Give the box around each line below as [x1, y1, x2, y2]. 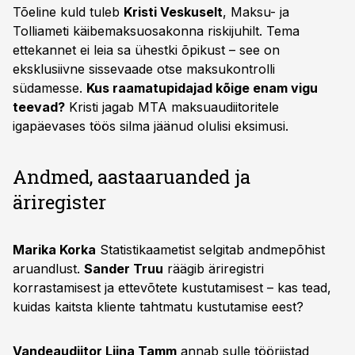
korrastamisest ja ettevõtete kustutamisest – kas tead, [13, 280, 331, 296]
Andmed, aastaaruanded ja [13, 164, 250, 189]
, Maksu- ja [223, 4, 289, 20]
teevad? [13, 99, 65, 115]
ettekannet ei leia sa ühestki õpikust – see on [13, 42, 280, 58]
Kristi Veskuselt [124, 4, 223, 20]
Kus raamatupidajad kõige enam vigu [86, 80, 318, 96]
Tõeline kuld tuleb [13, 4, 124, 20]
